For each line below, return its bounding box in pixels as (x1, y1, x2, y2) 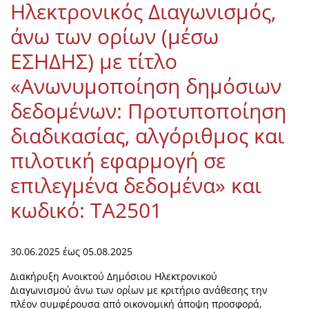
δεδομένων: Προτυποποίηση (10, 97, 286, 126)
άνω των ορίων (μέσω (10, 22, 219, 51)
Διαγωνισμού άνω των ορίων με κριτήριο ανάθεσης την (10, 283, 268, 297)
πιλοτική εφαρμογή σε (10, 146, 226, 175)
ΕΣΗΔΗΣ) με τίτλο (10, 47, 177, 76)
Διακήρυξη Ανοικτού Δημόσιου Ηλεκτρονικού (10, 270, 217, 283)
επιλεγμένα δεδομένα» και (10, 171, 261, 200)
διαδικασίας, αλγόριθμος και (10, 121, 284, 150)
